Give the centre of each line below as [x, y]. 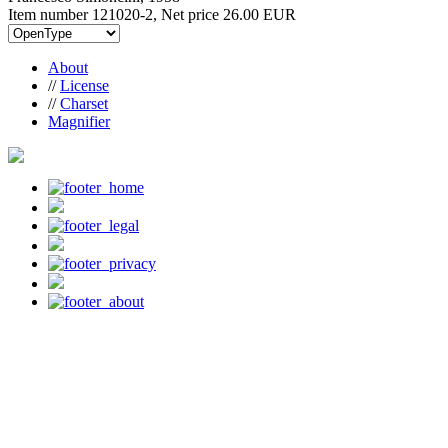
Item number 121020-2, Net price [115, 14]
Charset [84, 103]
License [84, 85]
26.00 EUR [259, 14]
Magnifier [79, 121]
